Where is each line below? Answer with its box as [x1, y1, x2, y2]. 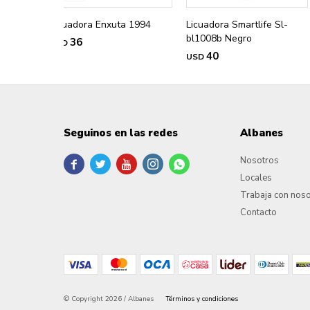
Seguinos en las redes [64, 126, 178, 140]
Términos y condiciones [166, 294, 238, 304]
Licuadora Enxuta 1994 [50, 18, 151, 32]
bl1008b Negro [185, 32, 252, 46]
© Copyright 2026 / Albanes [64, 294, 156, 304]
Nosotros [240, 154, 280, 167]
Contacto [240, 206, 277, 219]
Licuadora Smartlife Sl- [185, 18, 288, 32]
